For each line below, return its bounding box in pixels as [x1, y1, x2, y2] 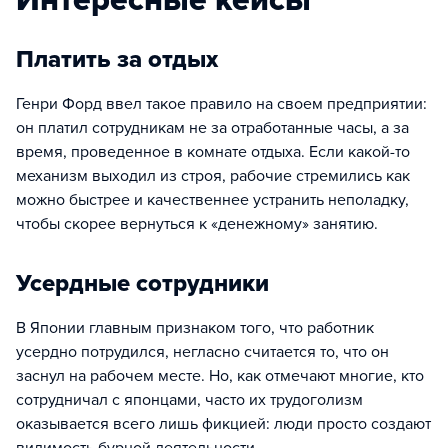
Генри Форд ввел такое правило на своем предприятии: [16, 94, 427, 114]
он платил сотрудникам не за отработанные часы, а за [16, 118, 409, 138]
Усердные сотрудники [16, 269, 269, 298]
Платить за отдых [16, 45, 218, 74]
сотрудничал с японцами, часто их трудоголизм [16, 390, 363, 410]
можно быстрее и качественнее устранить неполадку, [16, 190, 409, 210]
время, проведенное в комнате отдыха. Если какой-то [16, 142, 410, 162]
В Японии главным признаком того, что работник [16, 318, 374, 338]
